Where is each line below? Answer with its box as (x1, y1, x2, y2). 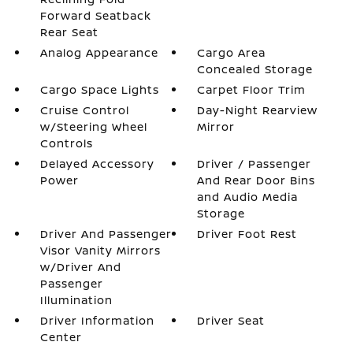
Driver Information (39, 313, 154, 328)
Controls (39, 136, 93, 150)
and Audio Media (197, 189, 299, 204)
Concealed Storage (197, 61, 314, 76)
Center (39, 329, 82, 344)
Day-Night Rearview (197, 102, 318, 117)
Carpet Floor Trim (197, 82, 307, 97)
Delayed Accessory (39, 156, 154, 171)
